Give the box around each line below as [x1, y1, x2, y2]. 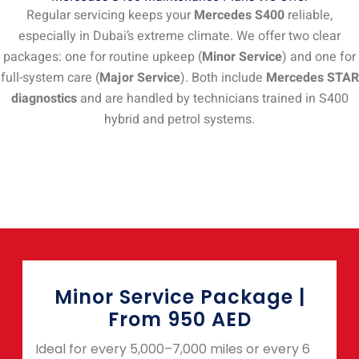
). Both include [179, 67, 266, 87]
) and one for [282, 46, 356, 67]
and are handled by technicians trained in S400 [76, 88, 349, 108]
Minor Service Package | [54, 284, 305, 311]
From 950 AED [107, 306, 252, 333]
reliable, [284, 5, 333, 25]
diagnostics [10, 88, 77, 108]
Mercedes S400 [194, 5, 284, 25]
